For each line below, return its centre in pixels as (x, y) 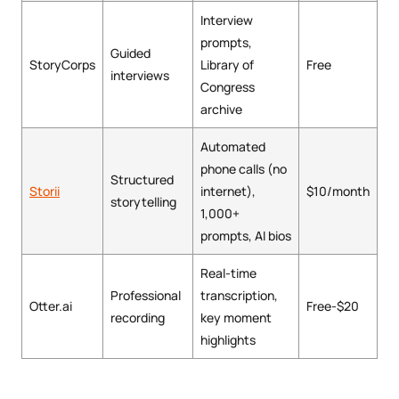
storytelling (143, 202)
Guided (130, 53)
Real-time (228, 273)
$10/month (338, 191)
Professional (146, 296)
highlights (228, 340)
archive (221, 110)
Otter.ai (51, 306)
